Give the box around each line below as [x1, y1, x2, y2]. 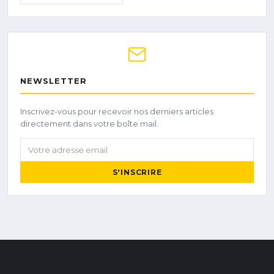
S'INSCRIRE [112, 167, 162, 177]
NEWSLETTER [20, 75, 87, 86]
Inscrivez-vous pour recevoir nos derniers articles [20, 106, 213, 116]
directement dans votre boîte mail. [20, 118, 158, 128]
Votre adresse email [20, 138, 111, 150]
